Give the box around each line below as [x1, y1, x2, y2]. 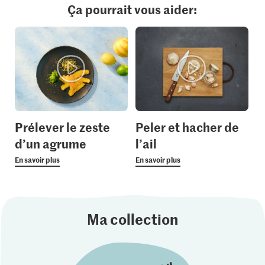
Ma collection [86, 209, 178, 230]
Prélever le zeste [14, 118, 110, 135]
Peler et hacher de [135, 118, 239, 135]
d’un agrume [14, 135, 86, 152]
